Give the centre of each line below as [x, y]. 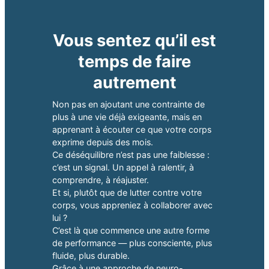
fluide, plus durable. [91, 256]
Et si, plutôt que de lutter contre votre [127, 193]
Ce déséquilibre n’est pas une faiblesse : [131, 155]
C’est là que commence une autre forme [131, 231]
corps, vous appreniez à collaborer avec [132, 205]
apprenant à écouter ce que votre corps [131, 130]
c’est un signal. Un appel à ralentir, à [123, 168]
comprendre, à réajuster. [100, 180]
